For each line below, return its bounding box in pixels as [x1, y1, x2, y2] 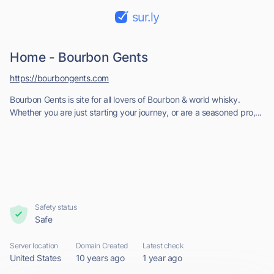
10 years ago [75, 253, 125, 263]
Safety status [35, 202, 77, 212]
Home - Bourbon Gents [10, 50, 148, 65]
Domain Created [75, 241, 128, 250]
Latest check [142, 241, 184, 250]
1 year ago [142, 253, 182, 263]
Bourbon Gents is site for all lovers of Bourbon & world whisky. [10, 94, 240, 105]
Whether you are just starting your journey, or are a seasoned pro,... [10, 107, 262, 117]
